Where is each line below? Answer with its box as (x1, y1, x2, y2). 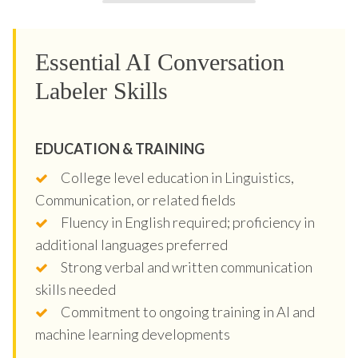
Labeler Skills (35, 77, 168, 104)
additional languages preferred (35, 235, 228, 253)
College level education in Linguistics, (61, 168, 294, 186)
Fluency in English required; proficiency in (61, 213, 315, 231)
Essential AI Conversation (35, 48, 284, 75)
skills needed (35, 280, 116, 298)
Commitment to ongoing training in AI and (61, 302, 315, 320)
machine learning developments (35, 324, 230, 343)
